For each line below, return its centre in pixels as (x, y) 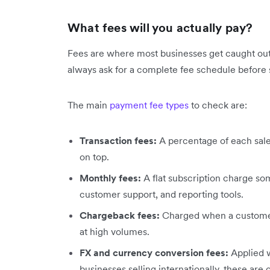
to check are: (218, 105)
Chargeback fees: (120, 215)
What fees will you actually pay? (160, 27)
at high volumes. (115, 231)
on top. (94, 156)
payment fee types (149, 105)
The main (89, 105)
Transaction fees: (118, 140)
